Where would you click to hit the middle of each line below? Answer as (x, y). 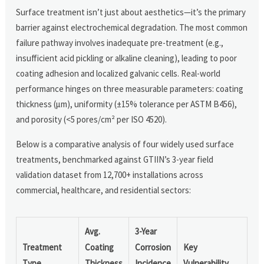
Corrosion (153, 247)
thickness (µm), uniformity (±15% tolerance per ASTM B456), (127, 104)
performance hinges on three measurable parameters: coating (130, 88)
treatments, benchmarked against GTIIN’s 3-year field (115, 159)
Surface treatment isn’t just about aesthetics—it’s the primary (131, 12)
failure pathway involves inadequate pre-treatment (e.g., (120, 42)
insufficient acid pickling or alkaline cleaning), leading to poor (127, 58)
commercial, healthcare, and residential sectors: (104, 190)
